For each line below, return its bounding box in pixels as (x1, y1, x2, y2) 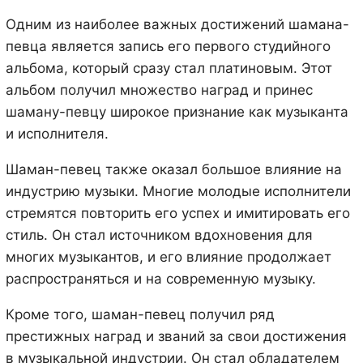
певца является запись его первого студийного (5, 37, 331, 54)
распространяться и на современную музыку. (5, 270, 316, 287)
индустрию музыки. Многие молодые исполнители (5, 182, 351, 199)
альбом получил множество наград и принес (5, 81, 313, 98)
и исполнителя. (5, 125, 109, 142)
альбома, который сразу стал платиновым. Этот (5, 59, 332, 76)
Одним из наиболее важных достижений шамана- (5, 15, 349, 32)
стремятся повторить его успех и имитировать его (5, 204, 350, 221)
